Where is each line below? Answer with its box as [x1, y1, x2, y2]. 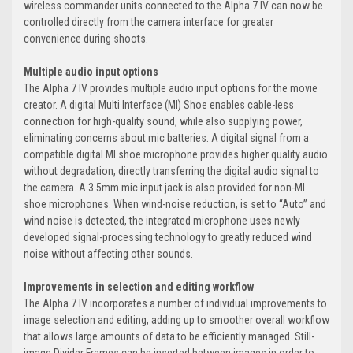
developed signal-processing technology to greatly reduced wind [24, 231, 312, 244]
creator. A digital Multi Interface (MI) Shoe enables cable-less [24, 98, 294, 112]
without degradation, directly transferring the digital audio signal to [24, 165, 319, 178]
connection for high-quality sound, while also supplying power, [24, 115, 303, 128]
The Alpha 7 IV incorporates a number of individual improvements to [24, 297, 327, 310]
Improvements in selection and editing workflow [24, 281, 254, 294]
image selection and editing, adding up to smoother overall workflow [24, 314, 329, 327]
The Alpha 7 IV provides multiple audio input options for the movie [24, 82, 318, 95]
